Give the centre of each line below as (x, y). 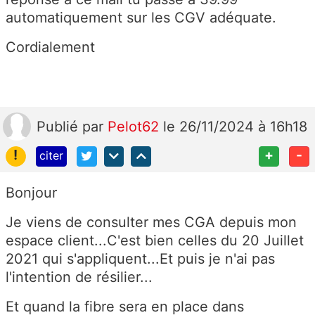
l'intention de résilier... (79, 277)
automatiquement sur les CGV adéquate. (141, 18)
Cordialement (50, 47)
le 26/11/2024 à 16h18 (235, 127)
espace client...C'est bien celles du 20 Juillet (155, 240)
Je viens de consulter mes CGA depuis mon (151, 222)
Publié (59, 127)
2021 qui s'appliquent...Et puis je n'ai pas (140, 259)
